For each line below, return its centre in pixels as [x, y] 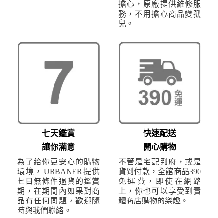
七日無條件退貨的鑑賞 [58, 182]
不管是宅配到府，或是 [160, 162]
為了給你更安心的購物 [58, 162]
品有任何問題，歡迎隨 [58, 201]
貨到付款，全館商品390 [160, 172]
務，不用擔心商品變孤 [160, 14]
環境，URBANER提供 [58, 172]
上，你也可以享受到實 [160, 191]
